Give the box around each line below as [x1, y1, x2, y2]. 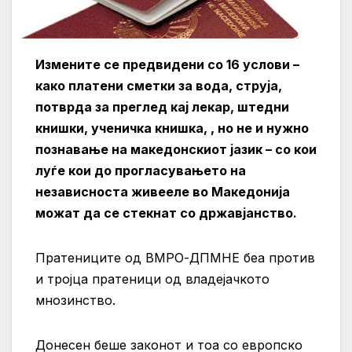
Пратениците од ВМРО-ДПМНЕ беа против [35, 250, 315, 266]
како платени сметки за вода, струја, [35, 78, 282, 94]
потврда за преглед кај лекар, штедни [35, 99, 289, 115]
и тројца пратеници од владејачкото [35, 271, 269, 288]
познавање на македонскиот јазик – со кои [35, 141, 317, 158]
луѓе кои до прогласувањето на [35, 163, 246, 179]
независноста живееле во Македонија [35, 184, 290, 200]
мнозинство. [35, 292, 115, 309]
